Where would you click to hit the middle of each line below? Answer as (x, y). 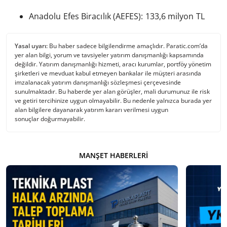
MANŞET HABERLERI (113, 156)
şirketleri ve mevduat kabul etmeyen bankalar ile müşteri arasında (108, 73)
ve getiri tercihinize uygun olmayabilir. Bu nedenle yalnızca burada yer (113, 101)
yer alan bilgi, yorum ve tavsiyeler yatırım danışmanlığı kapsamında (109, 55)
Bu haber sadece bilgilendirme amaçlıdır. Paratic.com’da (128, 46)
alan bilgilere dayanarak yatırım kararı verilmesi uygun (91, 110)
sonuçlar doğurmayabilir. (50, 119)
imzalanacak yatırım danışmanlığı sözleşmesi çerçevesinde (98, 83)
